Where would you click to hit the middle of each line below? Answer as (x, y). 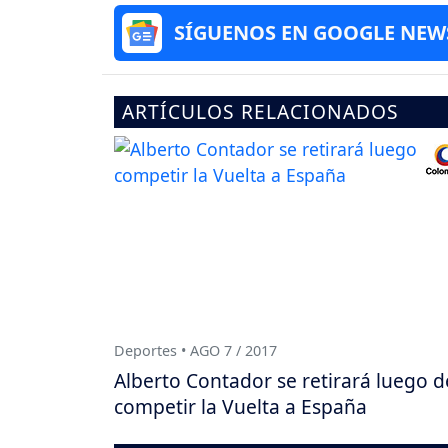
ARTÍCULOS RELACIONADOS (260, 111)
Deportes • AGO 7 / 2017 (195, 350)
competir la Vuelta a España (240, 406)
